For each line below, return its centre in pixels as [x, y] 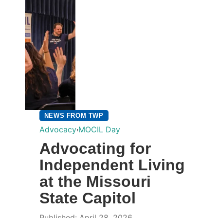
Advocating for [95, 148]
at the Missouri [95, 181]
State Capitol [87, 198]
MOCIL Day [99, 129]
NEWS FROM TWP [74, 115]
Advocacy [58, 129]
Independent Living [112, 165]
